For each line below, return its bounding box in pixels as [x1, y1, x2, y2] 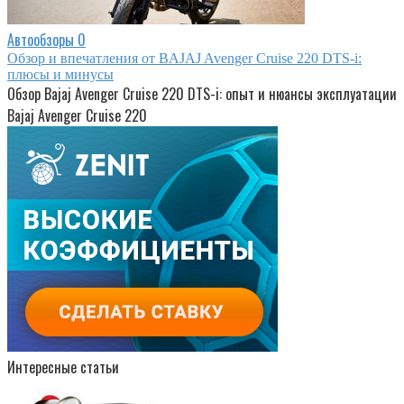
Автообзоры [7, 29, 74, 51]
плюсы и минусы [7, 67, 114, 83]
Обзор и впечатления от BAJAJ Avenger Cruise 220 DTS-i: [7, 50, 362, 67]
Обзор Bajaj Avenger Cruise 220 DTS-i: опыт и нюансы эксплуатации [7, 83, 397, 106]
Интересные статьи [7, 356, 119, 379]
